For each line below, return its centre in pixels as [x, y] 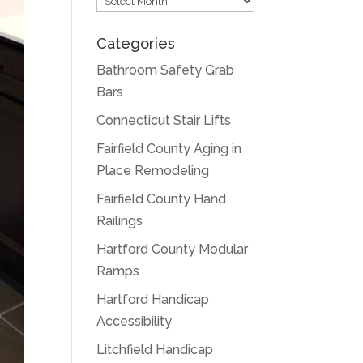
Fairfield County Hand [162, 199]
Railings [120, 221]
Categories [136, 43]
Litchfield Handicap [155, 350]
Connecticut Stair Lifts [164, 120]
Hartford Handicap [153, 299]
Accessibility [135, 321]
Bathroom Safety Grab [166, 70]
